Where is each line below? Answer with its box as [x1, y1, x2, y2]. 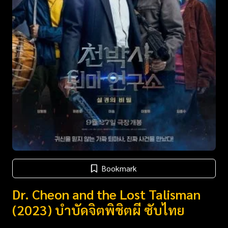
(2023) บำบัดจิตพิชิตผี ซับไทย [12, 201, 185, 219]
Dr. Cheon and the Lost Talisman [12, 185, 201, 203]
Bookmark [101, 163, 137, 174]
